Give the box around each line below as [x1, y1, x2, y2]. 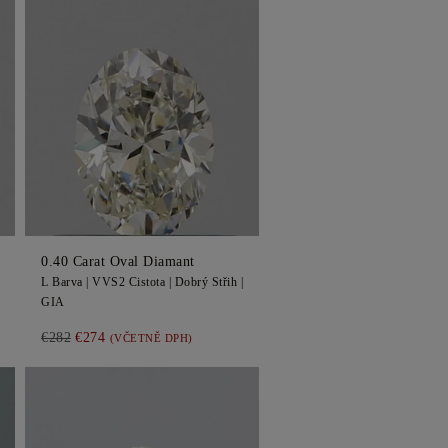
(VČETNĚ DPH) [109, 332, 193, 344]
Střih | [208, 275, 243, 289]
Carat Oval [68, 254, 143, 269]
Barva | [48, 275, 92, 289]
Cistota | [125, 275, 175, 289]
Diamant [143, 254, 195, 269]
